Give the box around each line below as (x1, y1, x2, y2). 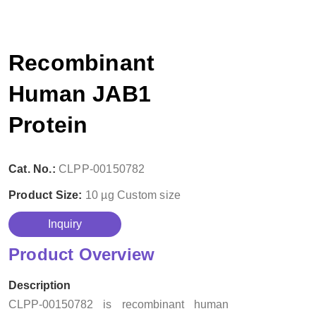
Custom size (117, 188, 181, 201)
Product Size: (8, 188, 85, 201)
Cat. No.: (8, 162, 59, 175)
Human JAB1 (8, 81, 151, 107)
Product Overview (8, 244, 155, 264)
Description (8, 279, 71, 291)
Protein (8, 112, 88, 138)
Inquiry (48, 217, 82, 230)
